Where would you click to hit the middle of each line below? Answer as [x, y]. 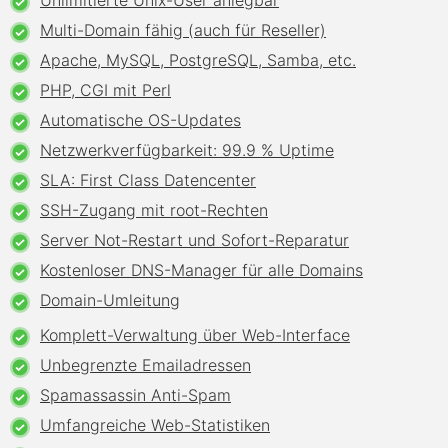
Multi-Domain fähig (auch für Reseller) [183, 30]
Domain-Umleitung [110, 300]
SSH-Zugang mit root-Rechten [154, 210]
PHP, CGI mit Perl [105, 90]
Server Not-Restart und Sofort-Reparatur [194, 240]
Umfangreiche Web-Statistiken [155, 425]
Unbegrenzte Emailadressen [145, 365]
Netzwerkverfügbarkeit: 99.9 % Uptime [187, 150]
